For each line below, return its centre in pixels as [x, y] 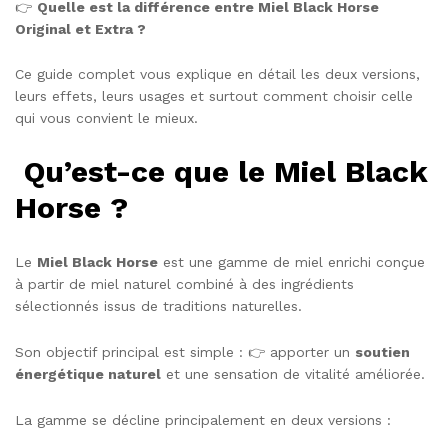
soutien [382, 351]
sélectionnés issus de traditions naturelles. [158, 306]
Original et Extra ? [80, 28]
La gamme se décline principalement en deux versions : [203, 419]
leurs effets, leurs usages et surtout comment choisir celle [214, 96]
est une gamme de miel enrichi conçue [291, 262]
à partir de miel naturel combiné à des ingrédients [184, 284]
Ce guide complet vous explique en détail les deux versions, [217, 74]
